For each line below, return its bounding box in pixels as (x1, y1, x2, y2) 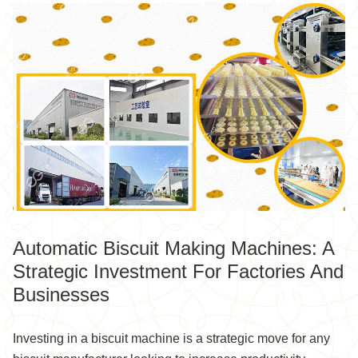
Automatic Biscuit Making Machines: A (13, 237, 334, 259)
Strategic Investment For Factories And (13, 260, 344, 282)
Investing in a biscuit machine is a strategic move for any (13, 331, 330, 345)
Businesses (13, 283, 109, 305)
